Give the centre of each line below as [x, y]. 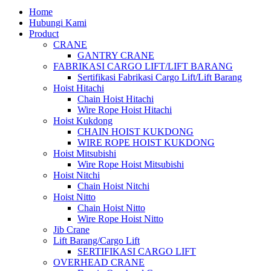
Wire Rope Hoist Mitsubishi [131, 165]
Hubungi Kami [58, 23]
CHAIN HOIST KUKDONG [135, 132]
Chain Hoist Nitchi [113, 186]
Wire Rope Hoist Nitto [120, 219]
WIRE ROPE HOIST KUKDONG [146, 143]
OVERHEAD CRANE [99, 263]
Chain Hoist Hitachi [116, 99]
